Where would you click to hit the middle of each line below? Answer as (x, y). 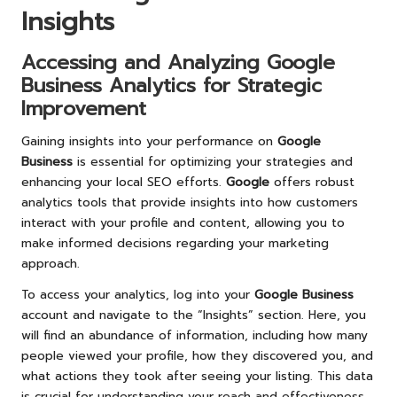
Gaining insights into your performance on (149, 141)
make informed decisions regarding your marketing (175, 243)
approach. (51, 263)
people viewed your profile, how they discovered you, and (197, 355)
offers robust (312, 182)
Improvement (84, 108)
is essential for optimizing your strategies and (213, 161)
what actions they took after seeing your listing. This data (197, 376)
